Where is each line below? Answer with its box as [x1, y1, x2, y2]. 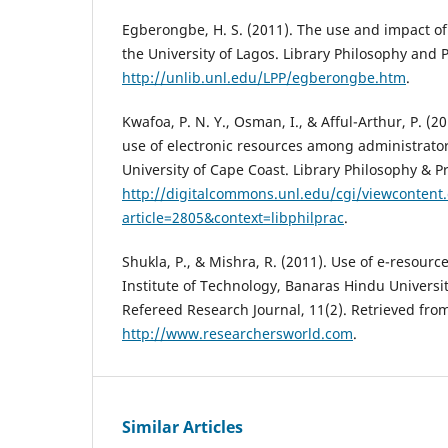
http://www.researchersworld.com [122, 323, 353, 343]
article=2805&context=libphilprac [122, 207, 344, 227]
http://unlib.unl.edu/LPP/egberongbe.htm [122, 67, 406, 87]
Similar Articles [122, 415, 243, 438]
